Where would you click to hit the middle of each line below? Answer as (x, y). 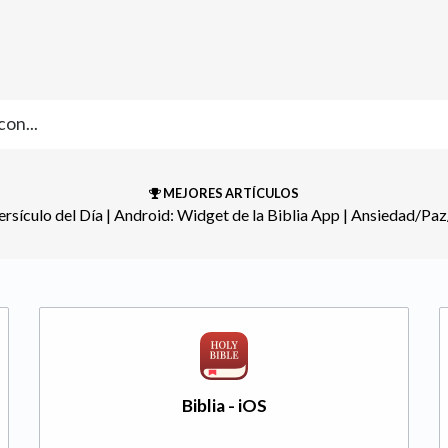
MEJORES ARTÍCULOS (230, 193)
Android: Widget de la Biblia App (226, 215)
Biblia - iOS (224, 406)
